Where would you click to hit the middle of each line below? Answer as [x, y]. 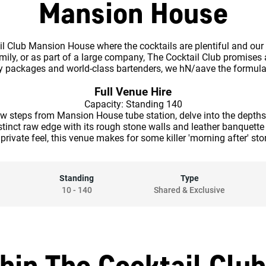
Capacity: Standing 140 [133, 104]
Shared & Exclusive [189, 190]
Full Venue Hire [133, 92]
